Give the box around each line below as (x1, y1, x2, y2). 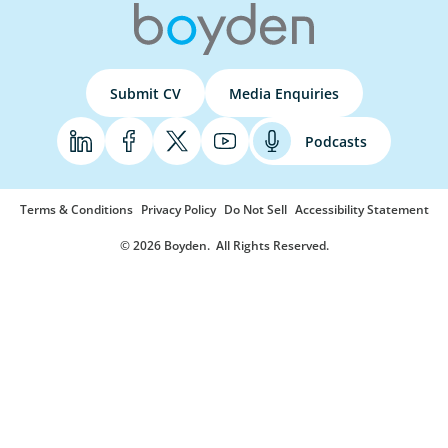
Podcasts (305, 131, 367, 151)
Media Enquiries (228, 83, 339, 103)
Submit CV (109, 83, 181, 103)
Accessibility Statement (294, 201, 429, 219)
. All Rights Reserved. (206, 237, 329, 255)
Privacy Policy (140, 201, 216, 219)
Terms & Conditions (19, 201, 133, 219)
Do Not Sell (223, 201, 287, 219)
